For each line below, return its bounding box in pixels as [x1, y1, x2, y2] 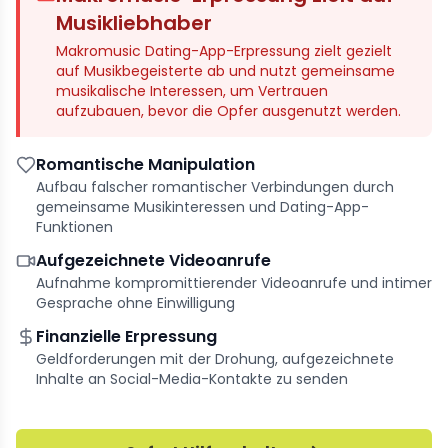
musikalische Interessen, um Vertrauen [56, 81, 328, 101]
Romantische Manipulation [36, 153, 255, 176]
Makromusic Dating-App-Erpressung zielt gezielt [56, 41, 392, 61]
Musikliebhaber [56, 9, 212, 37]
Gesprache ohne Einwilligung [36, 293, 235, 313]
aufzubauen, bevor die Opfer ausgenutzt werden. [56, 101, 401, 121]
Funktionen [36, 217, 113, 237]
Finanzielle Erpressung [36, 325, 217, 348]
